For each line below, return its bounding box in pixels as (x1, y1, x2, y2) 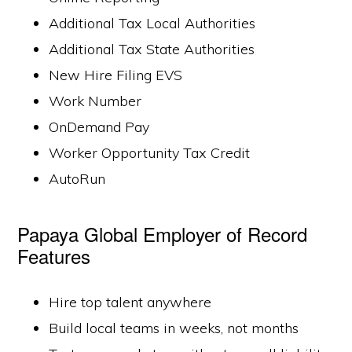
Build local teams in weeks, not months (49, 319, 299, 337)
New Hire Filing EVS (49, 66, 183, 84)
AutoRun (49, 170, 106, 188)
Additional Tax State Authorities (49, 40, 255, 58)
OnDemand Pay (49, 118, 150, 136)
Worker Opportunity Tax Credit (49, 144, 251, 162)
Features (17, 242, 91, 269)
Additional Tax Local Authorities (49, 14, 256, 32)
